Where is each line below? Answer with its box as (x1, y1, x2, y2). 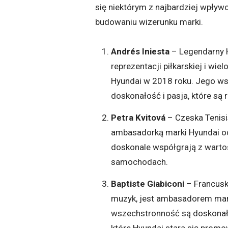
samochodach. (110, 156, 168, 167)
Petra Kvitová (110, 112, 165, 123)
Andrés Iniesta (110, 46, 169, 56)
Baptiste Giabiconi (110, 178, 184, 189)
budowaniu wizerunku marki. (95, 16, 203, 27)
